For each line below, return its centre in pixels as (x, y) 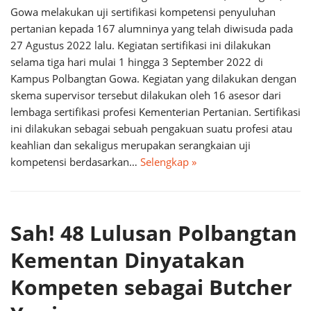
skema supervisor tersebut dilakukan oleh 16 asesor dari (146, 95)
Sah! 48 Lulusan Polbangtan (154, 233)
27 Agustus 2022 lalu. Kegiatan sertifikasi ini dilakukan (141, 45)
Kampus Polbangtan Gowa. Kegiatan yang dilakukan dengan (153, 78)
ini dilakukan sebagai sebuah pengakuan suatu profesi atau (151, 128)
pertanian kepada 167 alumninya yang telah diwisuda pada (152, 28)
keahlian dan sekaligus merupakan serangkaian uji (131, 145)
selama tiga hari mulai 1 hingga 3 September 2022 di (137, 62)
